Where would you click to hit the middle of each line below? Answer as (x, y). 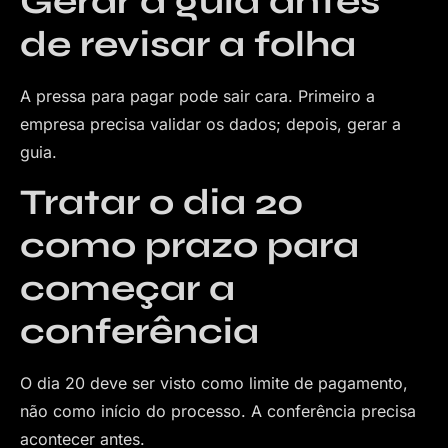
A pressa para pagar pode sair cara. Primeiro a (197, 96)
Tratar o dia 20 (162, 202)
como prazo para (189, 245)
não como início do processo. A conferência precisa (218, 410)
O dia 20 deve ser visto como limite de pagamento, (214, 382)
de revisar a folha (188, 45)
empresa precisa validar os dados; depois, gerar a (210, 124)
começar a (127, 288)
